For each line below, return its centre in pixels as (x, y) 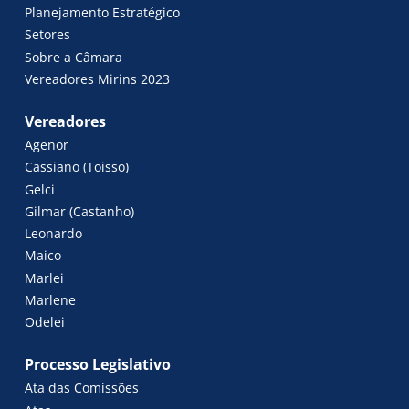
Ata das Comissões (82, 388)
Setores (48, 35)
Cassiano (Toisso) (106, 167)
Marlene (51, 299)
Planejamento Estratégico (103, 13)
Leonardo (54, 234)
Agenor (47, 145)
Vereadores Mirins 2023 (98, 79)
